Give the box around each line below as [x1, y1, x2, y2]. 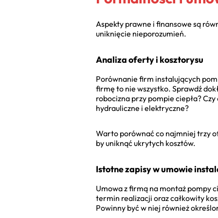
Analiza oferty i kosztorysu [96, 54, 203, 66]
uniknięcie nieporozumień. [96, 29, 186, 39]
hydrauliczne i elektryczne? [96, 103, 189, 113]
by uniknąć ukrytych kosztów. [96, 138, 196, 148]
